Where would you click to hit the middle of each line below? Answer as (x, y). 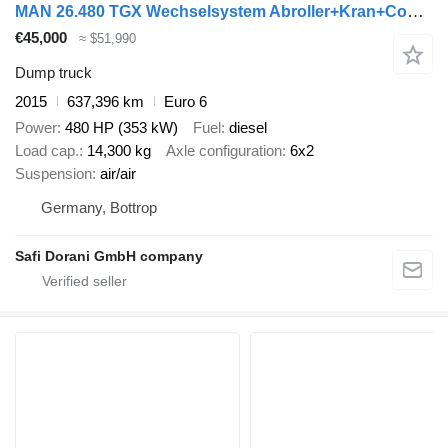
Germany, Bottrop (99, 208)
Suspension (53, 174)
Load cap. (47, 151)
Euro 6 (185, 101)
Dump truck (53, 72)
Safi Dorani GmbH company (109, 256)
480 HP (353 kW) (121, 128)
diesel (248, 128)
